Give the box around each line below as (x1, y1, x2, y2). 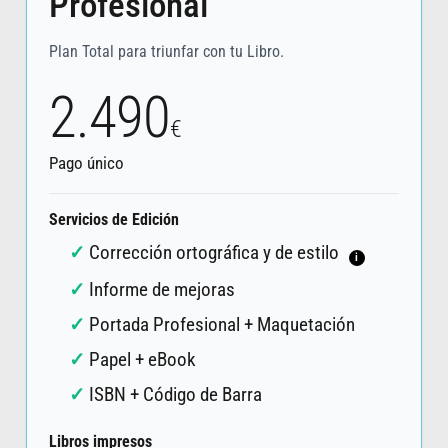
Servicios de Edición (48, 211, 179, 230)
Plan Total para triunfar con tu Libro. (48, 41, 284, 61)
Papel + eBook (88, 347, 196, 371)
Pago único (48, 153, 124, 174)
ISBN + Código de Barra (88, 382, 262, 406)
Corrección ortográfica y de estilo (88, 241, 343, 265)
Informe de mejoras (88, 277, 235, 301)
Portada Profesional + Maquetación (88, 312, 355, 336)
